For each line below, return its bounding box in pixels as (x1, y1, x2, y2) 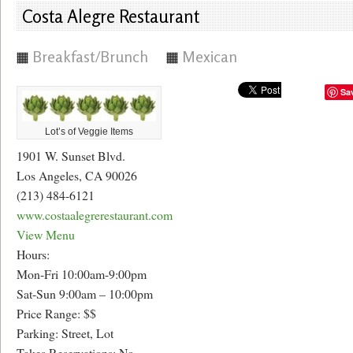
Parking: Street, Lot (17, 325, 113, 342)
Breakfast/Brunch (32, 47, 148, 66)
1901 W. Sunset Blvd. (17, 147, 125, 165)
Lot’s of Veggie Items (45, 126, 133, 136)
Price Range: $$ (17, 305, 96, 322)
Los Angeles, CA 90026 (17, 167, 137, 184)
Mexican (182, 47, 237, 66)
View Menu (17, 226, 75, 243)
